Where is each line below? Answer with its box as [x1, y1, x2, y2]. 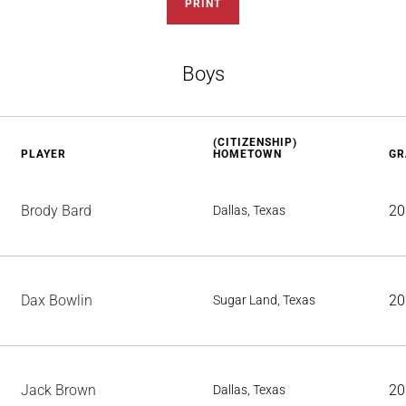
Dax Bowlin [21, 292, 92, 309]
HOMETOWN [213, 148, 282, 160]
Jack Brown [21, 382, 96, 399]
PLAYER [21, 148, 66, 160]
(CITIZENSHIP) [213, 136, 297, 149]
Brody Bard [21, 202, 92, 219]
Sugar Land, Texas [213, 293, 315, 307]
